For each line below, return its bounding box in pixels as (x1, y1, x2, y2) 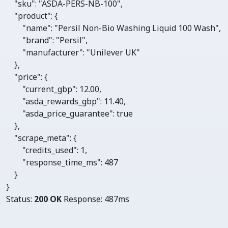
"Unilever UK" (87, 47, 140, 58)
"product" (14, 10, 51, 21)
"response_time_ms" (22, 157, 101, 168)
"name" (22, 22, 51, 34)
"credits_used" (22, 145, 77, 156)
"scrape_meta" (14, 132, 70, 144)
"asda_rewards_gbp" (22, 96, 100, 107)
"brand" (22, 35, 52, 46)
